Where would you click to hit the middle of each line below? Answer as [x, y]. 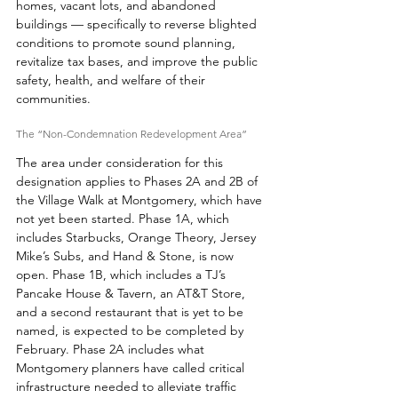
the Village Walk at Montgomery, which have [141, 200]
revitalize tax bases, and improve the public [139, 62]
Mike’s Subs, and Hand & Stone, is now [127, 256]
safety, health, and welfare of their [112, 80]
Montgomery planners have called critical [132, 368]
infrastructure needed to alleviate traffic [128, 387]
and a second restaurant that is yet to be [131, 312]
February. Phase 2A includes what [112, 350]
